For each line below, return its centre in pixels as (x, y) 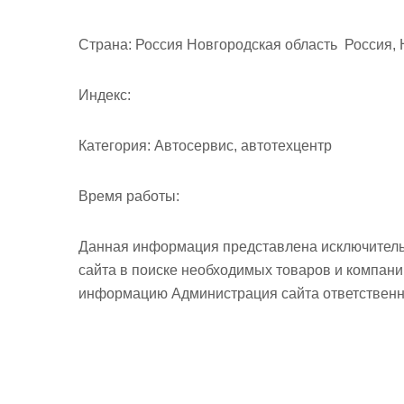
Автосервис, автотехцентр (241, 145)
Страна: (105, 44)
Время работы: (129, 196)
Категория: (115, 145)
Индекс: (105, 95)
